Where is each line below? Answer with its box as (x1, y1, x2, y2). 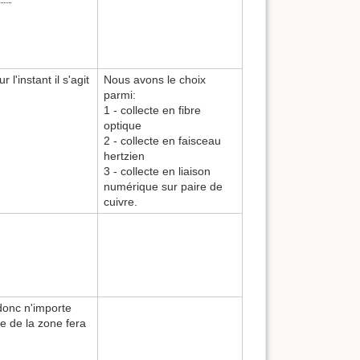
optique (104, 118, 141, 132)
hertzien (104, 149, 145, 162)
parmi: (104, 88, 136, 101)
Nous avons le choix (104, 72, 206, 86)
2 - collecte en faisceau (104, 133, 221, 147)
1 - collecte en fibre (104, 103, 201, 117)
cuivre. (104, 194, 137, 208)
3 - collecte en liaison (104, 164, 211, 178)
